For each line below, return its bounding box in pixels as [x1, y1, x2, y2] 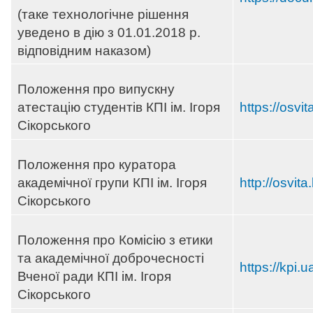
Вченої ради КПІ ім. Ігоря [17, 269, 171, 284]
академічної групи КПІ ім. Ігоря [17, 175, 207, 191]
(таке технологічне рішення [17, 6, 189, 22]
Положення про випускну [17, 82, 175, 97]
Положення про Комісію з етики [17, 233, 213, 248]
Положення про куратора [17, 157, 176, 173]
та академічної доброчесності [17, 251, 204, 266]
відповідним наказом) [17, 43, 151, 58]
